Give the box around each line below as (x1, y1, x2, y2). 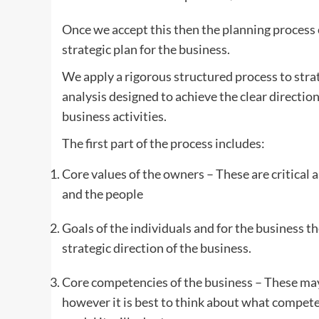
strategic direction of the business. (62, 240, 251, 256)
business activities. (62, 108, 167, 125)
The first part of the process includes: (62, 135, 265, 152)
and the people (62, 186, 143, 202)
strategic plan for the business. (62, 41, 230, 58)
